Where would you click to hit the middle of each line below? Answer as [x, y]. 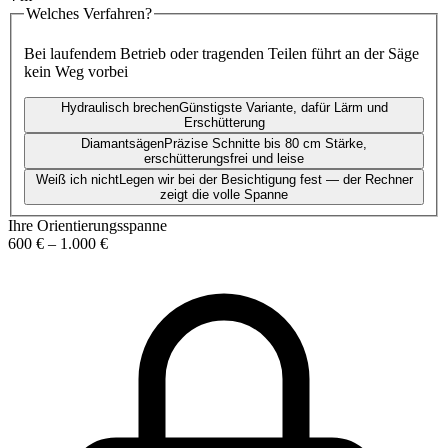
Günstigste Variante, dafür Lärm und [283, 108]
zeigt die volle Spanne [224, 195]
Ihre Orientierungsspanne [87, 226]
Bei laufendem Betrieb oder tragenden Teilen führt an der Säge [221, 54]
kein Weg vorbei [76, 72]
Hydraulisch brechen [119, 108]
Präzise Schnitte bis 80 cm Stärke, [265, 144]
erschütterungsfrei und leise [224, 159]
